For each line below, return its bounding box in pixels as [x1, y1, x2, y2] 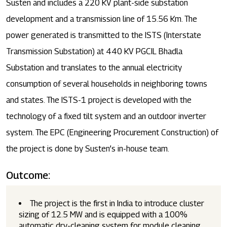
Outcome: [6, 169, 50, 182]
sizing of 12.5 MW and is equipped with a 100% [19, 210, 187, 220]
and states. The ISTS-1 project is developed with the [6, 95, 192, 105]
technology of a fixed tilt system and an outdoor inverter [6, 111, 206, 122]
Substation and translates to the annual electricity [6, 63, 182, 73]
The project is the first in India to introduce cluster [30, 199, 204, 209]
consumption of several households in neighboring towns [6, 79, 207, 89]
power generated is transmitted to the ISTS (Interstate [6, 30, 201, 41]
